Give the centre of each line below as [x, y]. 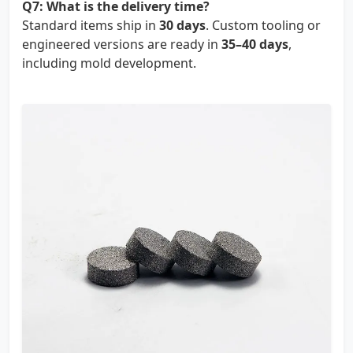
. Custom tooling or [263, 25]
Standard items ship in [91, 25]
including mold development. [109, 63]
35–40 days [255, 44]
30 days [182, 25]
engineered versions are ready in [122, 44]
